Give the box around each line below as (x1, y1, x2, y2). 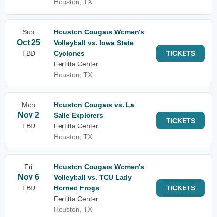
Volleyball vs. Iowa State (54, 39, 134, 46)
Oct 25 (16, 38, 40, 46)
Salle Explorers (54, 111, 103, 119)
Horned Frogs (54, 184, 99, 192)
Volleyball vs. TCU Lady (54, 173, 132, 181)
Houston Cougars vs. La (54, 101, 134, 108)
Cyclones (54, 49, 85, 57)
